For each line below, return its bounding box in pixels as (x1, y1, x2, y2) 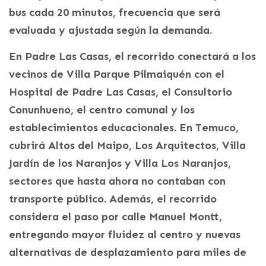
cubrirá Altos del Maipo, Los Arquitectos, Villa (9, 138, 246, 152)
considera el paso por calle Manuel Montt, (9, 210, 222, 223)
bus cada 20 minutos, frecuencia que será (9, 5, 220, 19)
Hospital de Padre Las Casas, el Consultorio (9, 85, 232, 99)
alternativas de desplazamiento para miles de (9, 245, 246, 259)
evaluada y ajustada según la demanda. (9, 23, 212, 37)
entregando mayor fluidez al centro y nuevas (9, 227, 240, 241)
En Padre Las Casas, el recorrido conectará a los (9, 49, 256, 63)
